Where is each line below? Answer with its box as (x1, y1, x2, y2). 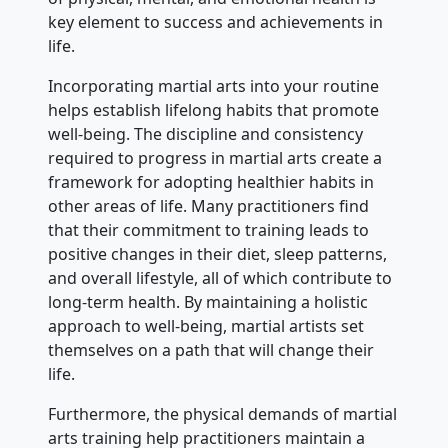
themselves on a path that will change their (48, 339, 374, 362)
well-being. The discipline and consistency (48, 123, 363, 146)
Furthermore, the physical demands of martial (48, 403, 397, 426)
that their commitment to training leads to (48, 219, 369, 242)
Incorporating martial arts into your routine (48, 75, 379, 98)
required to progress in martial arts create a (48, 147, 382, 170)
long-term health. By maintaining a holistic (48, 291, 368, 314)
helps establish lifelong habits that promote (48, 99, 379, 122)
